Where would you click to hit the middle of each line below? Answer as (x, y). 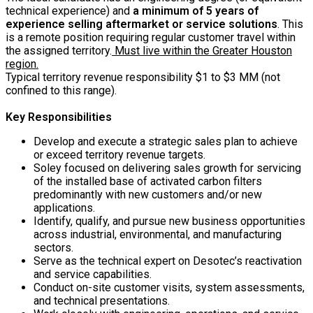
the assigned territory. (59, 50)
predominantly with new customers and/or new (148, 194)
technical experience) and (69, 10)
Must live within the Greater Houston (202, 50)
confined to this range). (61, 90)
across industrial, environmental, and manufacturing (158, 234)
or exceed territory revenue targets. (119, 154)
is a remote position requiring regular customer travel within (151, 37)
